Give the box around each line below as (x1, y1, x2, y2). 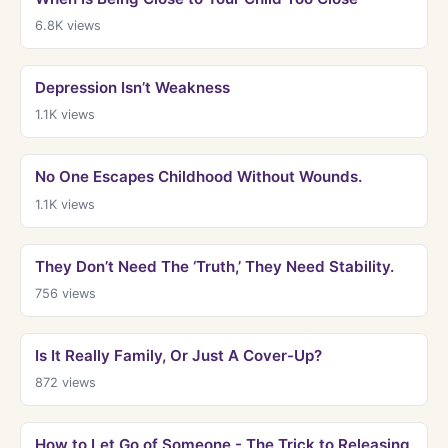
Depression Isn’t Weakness (34, 77, 230, 97)
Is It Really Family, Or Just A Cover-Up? (34, 346, 322, 366)
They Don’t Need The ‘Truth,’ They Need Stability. (34, 256, 394, 276)
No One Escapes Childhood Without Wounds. (34, 167, 362, 187)
